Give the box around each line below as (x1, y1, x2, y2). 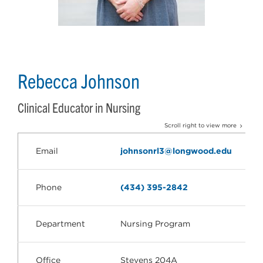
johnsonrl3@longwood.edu (120, 146, 232, 156)
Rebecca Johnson (18, 68, 140, 93)
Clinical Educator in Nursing (18, 99, 140, 115)
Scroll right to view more (164, 122, 237, 129)
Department (36, 219, 85, 228)
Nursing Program (120, 219, 190, 228)
